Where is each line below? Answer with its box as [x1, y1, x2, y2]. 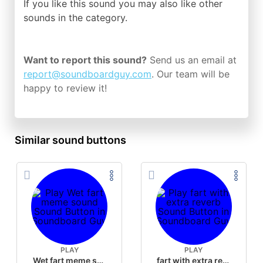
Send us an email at [147, 54, 237, 66]
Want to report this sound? [23, 54, 147, 66]
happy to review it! [23, 82, 107, 94]
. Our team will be [151, 68, 230, 80]
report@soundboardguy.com [23, 68, 151, 80]
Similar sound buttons [15, 134, 126, 146]
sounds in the [23, 12, 86, 23]
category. [86, 12, 127, 23]
